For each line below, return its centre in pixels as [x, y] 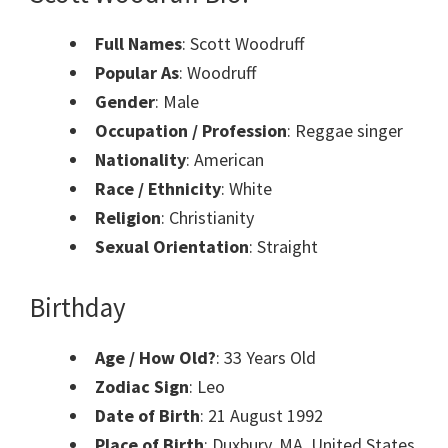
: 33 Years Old [266, 358]
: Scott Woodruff [243, 44]
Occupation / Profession [191, 131]
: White [246, 189]
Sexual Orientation [172, 247]
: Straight [283, 247]
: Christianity [207, 218]
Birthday [78, 307]
